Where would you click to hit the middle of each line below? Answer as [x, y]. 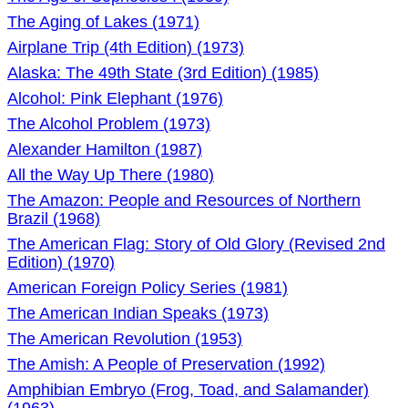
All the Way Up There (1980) [111, 175]
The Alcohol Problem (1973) [109, 124]
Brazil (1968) [54, 219]
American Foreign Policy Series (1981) [148, 288]
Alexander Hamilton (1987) [105, 149]
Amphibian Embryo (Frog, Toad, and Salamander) [188, 390]
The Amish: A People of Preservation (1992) [166, 364]
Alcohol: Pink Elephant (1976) [115, 98]
